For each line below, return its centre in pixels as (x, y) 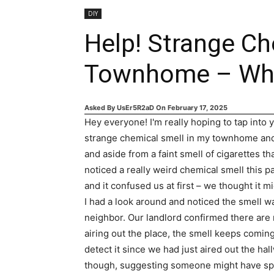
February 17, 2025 (198, 108)
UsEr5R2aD (135, 108)
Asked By (101, 108)
